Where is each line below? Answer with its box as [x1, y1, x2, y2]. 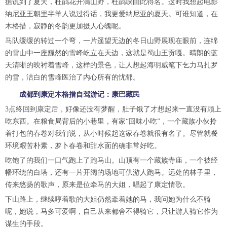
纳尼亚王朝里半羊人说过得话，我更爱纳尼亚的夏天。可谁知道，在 [5, 10, 218, 18]
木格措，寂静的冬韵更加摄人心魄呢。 [5, 22, 126, 30]
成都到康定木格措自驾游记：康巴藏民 [19, 91, 140, 98]
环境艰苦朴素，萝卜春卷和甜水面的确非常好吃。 [5, 142, 161, 149]
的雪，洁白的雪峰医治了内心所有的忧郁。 [5, 73, 140, 81]
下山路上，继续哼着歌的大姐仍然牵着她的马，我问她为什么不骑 [5, 196, 211, 203]
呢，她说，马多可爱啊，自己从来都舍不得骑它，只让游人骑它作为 [5, 208, 218, 215]
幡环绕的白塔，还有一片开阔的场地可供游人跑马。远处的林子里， [5, 169, 218, 176]
